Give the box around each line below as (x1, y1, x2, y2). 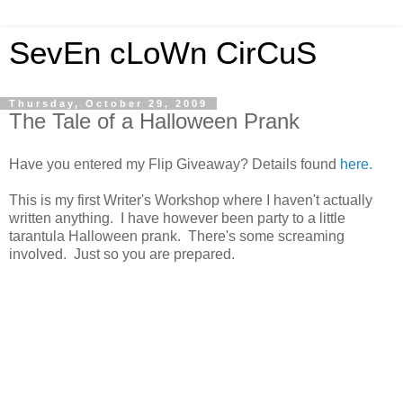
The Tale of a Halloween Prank (9, 109, 300, 133)
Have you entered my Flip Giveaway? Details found (9, 156, 340, 172)
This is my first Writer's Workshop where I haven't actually (9, 192, 372, 208)
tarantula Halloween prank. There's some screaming (9, 228, 345, 244)
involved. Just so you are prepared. (9, 246, 235, 262)
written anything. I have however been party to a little (9, 210, 345, 226)
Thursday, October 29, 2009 (9, 98, 208, 109)
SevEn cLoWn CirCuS (9, 36, 317, 70)
